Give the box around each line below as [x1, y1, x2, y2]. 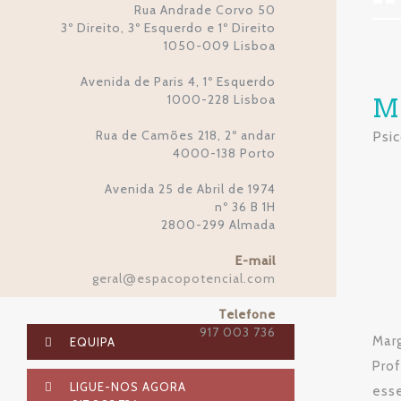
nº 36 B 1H [215, 199, 277, 215]
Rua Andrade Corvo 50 [134, 2, 277, 18]
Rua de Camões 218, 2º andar [96, 127, 277, 143]
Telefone [218, 306, 277, 322]
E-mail [235, 252, 277, 269]
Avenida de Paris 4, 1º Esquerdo [81, 73, 277, 90]
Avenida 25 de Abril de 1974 [105, 181, 277, 197]
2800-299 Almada [161, 217, 277, 233]
